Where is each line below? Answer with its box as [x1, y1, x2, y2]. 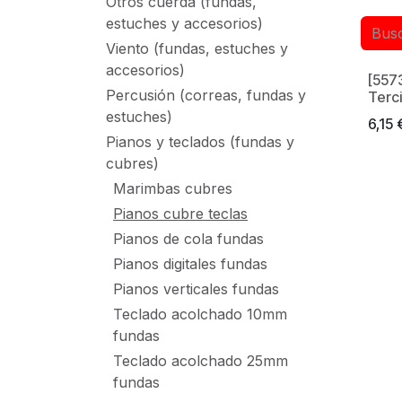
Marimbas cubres [113, 179, 232, 197]
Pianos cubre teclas [113, 205, 248, 223]
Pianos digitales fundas [113, 255, 267, 273]
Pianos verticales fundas [113, 280, 279, 298]
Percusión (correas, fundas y [106, 86, 306, 104]
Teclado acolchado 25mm [113, 352, 288, 370]
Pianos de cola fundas [113, 230, 264, 248]
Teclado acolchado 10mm [113, 305, 287, 323]
